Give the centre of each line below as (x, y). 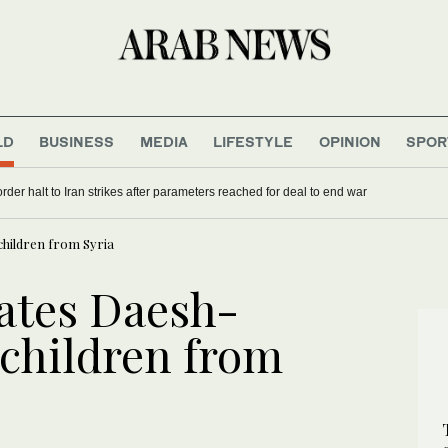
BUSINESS (77, 141)
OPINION (349, 141)
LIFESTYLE (253, 141)
